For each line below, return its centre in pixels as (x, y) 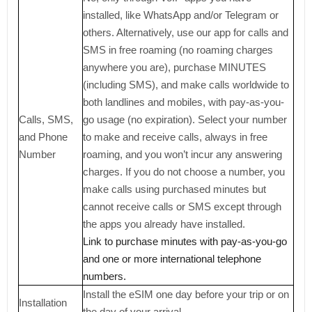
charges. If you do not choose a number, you (184, 172)
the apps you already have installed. (164, 224)
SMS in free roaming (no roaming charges (178, 50)
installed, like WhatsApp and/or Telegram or (181, 15)
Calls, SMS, (46, 119)
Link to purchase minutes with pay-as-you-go (185, 241)
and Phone (43, 137)
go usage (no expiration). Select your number (185, 119)
